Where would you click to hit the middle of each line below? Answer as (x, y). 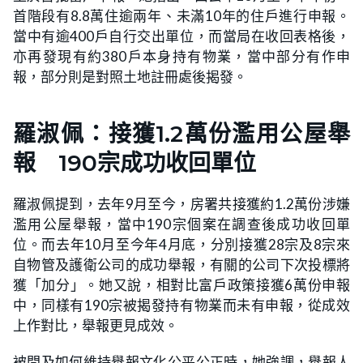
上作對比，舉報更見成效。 (96, 325)
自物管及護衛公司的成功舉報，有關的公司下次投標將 (181, 265)
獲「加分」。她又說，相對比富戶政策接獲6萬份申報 (181, 285)
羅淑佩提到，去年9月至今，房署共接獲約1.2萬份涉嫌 (181, 204)
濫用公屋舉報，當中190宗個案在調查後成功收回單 (181, 224)
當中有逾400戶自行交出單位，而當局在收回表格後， (181, 36)
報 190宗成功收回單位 (135, 163)
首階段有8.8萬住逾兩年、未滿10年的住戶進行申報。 (181, 16)
